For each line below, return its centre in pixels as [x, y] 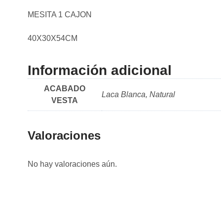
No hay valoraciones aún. [72, 164]
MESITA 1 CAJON [60, 14]
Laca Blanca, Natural [138, 94]
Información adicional [100, 70]
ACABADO [65, 88]
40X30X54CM [53, 38]
